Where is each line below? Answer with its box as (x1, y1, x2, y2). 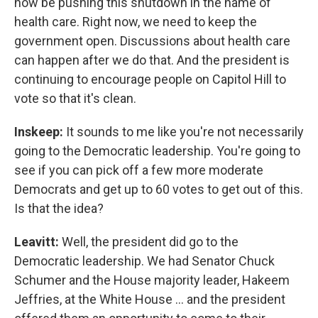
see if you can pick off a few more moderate (14, 163, 263, 177)
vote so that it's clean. (14, 91, 136, 106)
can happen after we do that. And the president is (14, 53, 290, 67)
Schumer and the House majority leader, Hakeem (14, 273, 290, 287)
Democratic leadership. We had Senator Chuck (14, 253, 275, 268)
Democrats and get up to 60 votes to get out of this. (14, 182, 303, 197)
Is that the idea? (14, 201, 104, 216)
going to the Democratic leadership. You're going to (14, 143, 300, 158)
